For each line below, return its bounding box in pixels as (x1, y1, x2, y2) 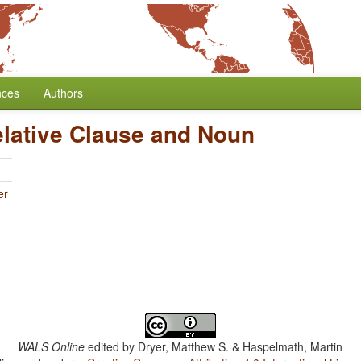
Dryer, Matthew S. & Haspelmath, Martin (138, 338, 343, 355)
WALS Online (18, 338, 85, 355)
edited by (85, 338, 139, 355)
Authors (44, 85, 83, 101)
